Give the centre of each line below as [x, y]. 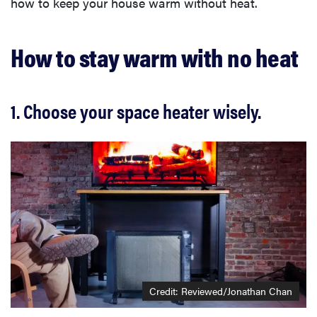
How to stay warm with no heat [155, 57]
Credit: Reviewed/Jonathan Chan [221, 291]
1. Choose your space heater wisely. [136, 110]
